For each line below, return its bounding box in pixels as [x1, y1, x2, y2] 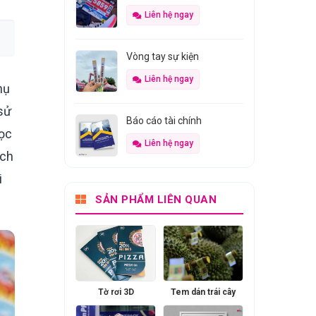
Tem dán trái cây [171, 287, 236, 297]
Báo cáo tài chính [126, 115, 202, 126]
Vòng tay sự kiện [126, 51, 199, 62]
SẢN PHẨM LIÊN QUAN [92, 193, 217, 206]
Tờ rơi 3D [97, 287, 134, 297]
